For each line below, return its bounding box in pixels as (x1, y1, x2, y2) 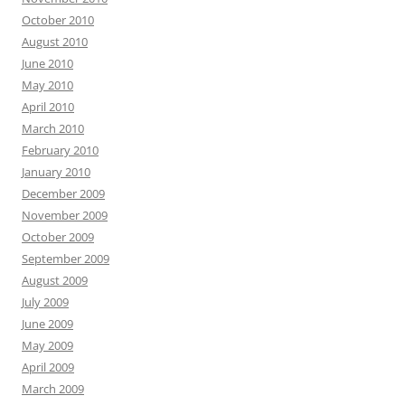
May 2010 (22, 77, 73, 94)
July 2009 (22, 294, 69, 311)
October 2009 (22, 229, 94, 246)
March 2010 (22, 120, 84, 137)
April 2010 (22, 99, 74, 116)
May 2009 (22, 337, 73, 354)
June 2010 (22, 55, 73, 72)
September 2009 (22, 250, 109, 268)
